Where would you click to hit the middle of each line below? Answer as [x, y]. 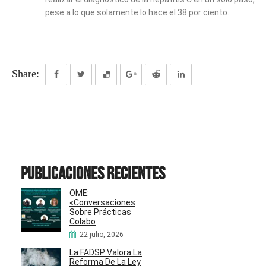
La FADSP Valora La [106, 253]
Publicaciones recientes [93, 173]
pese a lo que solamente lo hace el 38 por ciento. [137, 13]
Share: [26, 74]
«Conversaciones [102, 203]
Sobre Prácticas [100, 212]
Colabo [83, 222]
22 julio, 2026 [102, 235]
